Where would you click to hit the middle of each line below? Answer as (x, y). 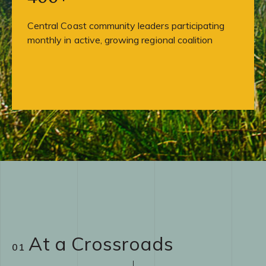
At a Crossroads (101, 244)
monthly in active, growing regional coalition (120, 39)
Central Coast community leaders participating (126, 25)
